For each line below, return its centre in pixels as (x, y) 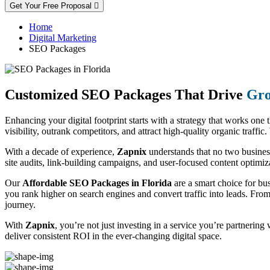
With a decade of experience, (61, 151)
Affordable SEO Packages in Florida (97, 183)
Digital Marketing (63, 37)
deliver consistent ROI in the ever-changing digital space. (113, 236)
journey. (20, 204)
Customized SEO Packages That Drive (126, 94)
